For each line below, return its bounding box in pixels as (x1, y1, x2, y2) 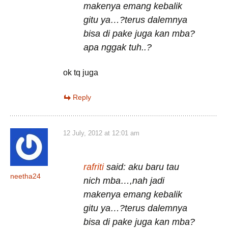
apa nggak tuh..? (83, 42, 152, 52)
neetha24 (10, 172, 41, 180)
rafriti (83, 162, 104, 172)
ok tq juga (63, 68, 98, 77)
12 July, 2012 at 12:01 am (63, 129, 139, 137)
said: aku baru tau (104, 162, 179, 172)
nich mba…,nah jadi (83, 176, 164, 186)
